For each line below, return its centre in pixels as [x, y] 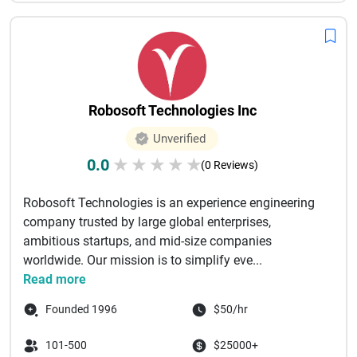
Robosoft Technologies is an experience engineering [169, 203]
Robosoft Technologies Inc [172, 110]
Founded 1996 [81, 309]
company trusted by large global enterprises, [147, 222]
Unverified [179, 139]
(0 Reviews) [229, 165]
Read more [55, 279]
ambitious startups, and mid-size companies [147, 241]
